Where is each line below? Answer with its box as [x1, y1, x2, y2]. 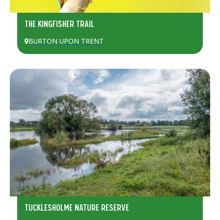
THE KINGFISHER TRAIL [24, 19, 94, 29]
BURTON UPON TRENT [28, 36, 104, 46]
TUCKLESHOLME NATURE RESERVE [24, 202, 129, 213]
